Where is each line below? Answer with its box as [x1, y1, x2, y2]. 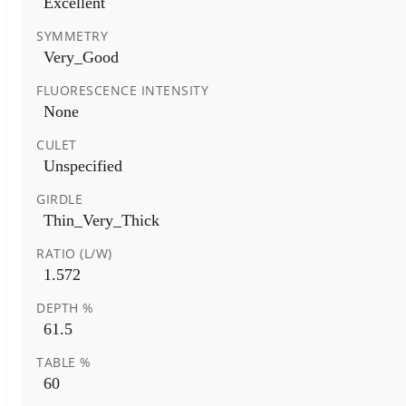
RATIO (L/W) [36, 244, 112, 262]
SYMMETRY [36, 26, 108, 44]
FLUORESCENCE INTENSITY [36, 81, 208, 99]
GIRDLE [36, 189, 82, 208]
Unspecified [43, 156, 122, 175]
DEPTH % [36, 298, 94, 316]
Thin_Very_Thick [43, 210, 159, 229]
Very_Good [43, 47, 119, 66]
